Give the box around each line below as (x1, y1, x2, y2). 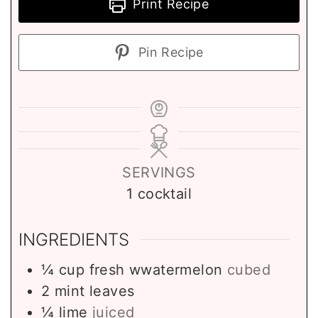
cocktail (137, 185, 192, 203)
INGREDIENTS (18, 229, 130, 250)
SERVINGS (122, 164, 196, 182)
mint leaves (55, 282, 135, 300)
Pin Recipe (134, 45, 204, 60)
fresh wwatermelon (89, 261, 223, 278)
